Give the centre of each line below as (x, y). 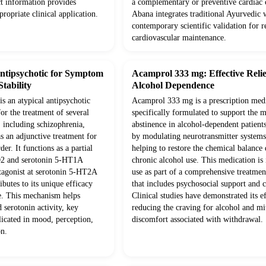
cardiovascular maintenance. (179, 38)
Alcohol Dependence (173, 85)
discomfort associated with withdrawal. (197, 220)
